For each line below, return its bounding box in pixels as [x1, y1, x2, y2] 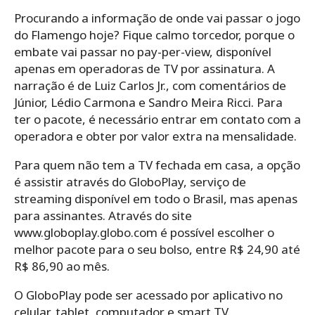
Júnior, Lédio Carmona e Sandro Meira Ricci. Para [14, 94, 283, 110]
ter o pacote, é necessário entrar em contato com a [14, 110, 301, 127]
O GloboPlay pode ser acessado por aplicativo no [14, 286, 283, 303]
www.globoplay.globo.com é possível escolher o [14, 224, 274, 240]
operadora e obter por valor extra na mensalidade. [14, 127, 297, 144]
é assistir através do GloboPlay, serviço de [14, 173, 246, 190]
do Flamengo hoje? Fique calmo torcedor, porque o [14, 26, 295, 43]
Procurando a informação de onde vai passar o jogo [14, 9, 300, 26]
